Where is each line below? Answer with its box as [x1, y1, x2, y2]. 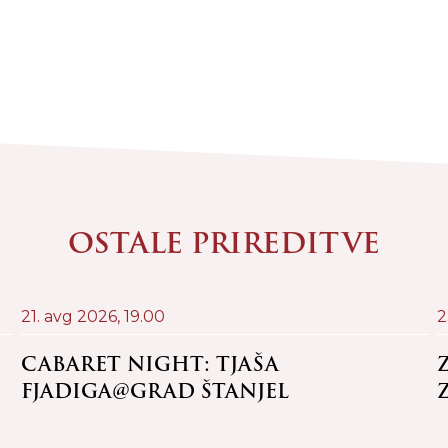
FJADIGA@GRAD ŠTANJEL [20, 376, 289, 406]
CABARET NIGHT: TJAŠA [20, 349, 279, 379]
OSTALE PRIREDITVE [68, 222, 380, 266]
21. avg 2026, [20, 306, 124, 326]
